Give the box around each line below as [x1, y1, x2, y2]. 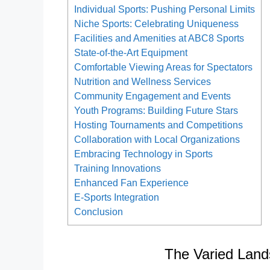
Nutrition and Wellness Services [74, 76, 211, 87]
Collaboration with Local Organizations [74, 134, 240, 145]
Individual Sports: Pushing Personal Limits [74, 4, 255, 15]
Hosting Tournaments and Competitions [74, 119, 243, 131]
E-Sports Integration [74, 192, 159, 203]
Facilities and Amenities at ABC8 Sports [74, 33, 244, 44]
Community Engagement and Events [74, 90, 231, 102]
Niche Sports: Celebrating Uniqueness [74, 18, 239, 30]
